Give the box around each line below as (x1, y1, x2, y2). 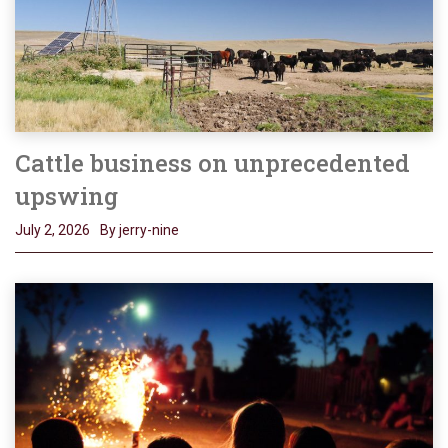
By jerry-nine (100, 221, 179, 238)
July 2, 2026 (15, 221, 90, 238)
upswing (15, 179, 118, 212)
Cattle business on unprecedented (15, 146, 410, 179)
